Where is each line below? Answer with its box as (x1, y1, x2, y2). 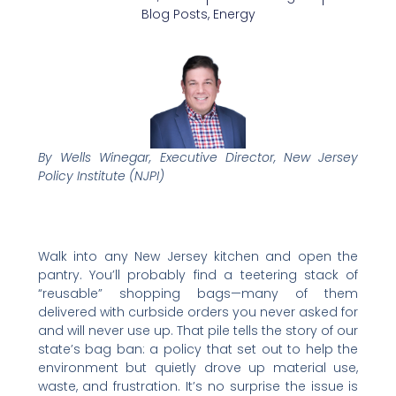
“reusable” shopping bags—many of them (37, 284, 359, 302)
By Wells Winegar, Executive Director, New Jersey (37, 148, 359, 166)
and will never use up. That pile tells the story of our (37, 321, 359, 339)
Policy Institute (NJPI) (37, 166, 164, 185)
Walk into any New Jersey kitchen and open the (37, 247, 359, 265)
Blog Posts (141, 4, 208, 23)
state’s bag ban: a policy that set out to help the (37, 339, 359, 358)
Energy (212, 4, 255, 23)
